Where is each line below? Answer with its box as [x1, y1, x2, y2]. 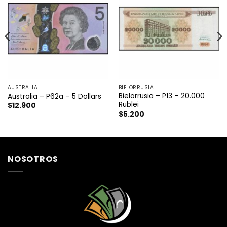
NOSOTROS [8, 153, 58, 165]
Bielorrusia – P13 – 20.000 [118, 91, 205, 101]
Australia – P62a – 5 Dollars [7, 92, 101, 102]
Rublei [118, 100, 139, 110]
